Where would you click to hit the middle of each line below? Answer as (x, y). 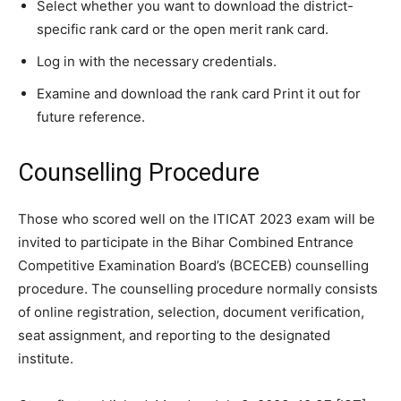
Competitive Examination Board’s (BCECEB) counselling (193, 266)
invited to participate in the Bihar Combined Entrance (186, 243)
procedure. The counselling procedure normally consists (198, 289)
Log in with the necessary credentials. (157, 62)
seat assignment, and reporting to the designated (174, 336)
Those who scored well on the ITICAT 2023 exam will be (196, 219)
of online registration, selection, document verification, (191, 312)
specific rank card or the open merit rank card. (183, 30)
